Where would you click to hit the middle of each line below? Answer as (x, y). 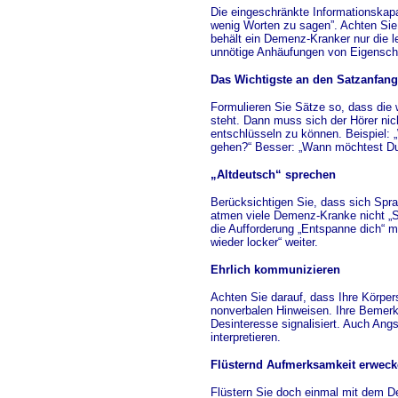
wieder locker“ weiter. (264, 242)
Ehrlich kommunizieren (275, 270)
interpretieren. (246, 337)
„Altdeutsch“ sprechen (273, 175)
